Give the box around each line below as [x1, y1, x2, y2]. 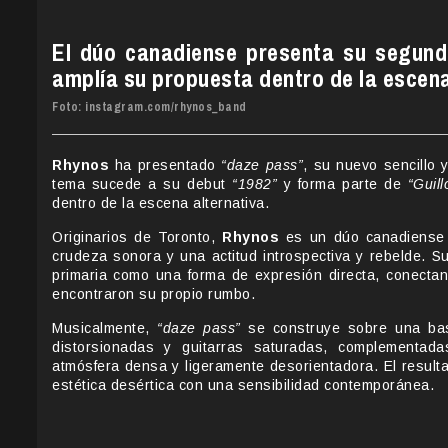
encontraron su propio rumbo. [52, 286, 255, 303]
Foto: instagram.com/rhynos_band [52, 99, 247, 116]
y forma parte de [277, 176, 408, 193]
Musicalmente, [52, 320, 158, 337]
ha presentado [109, 157, 222, 174]
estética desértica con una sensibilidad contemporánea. [52, 377, 434, 394]
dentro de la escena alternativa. [52, 195, 269, 212]
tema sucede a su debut [52, 176, 233, 193]
